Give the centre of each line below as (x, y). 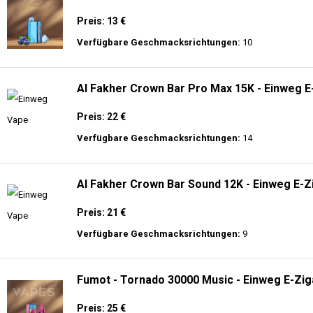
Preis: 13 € (101, 21)
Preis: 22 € (101, 117)
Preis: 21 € (101, 212)
